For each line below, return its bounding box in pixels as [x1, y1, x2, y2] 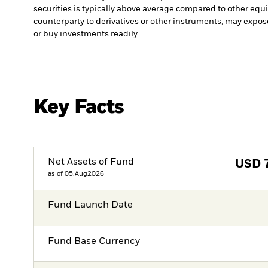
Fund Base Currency [48, 236, 141, 246]
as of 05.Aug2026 [48, 170, 105, 178]
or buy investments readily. [33, 29, 139, 38]
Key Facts [33, 97, 124, 117]
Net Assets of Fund [48, 157, 135, 167]
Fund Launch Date [48, 200, 133, 211]
